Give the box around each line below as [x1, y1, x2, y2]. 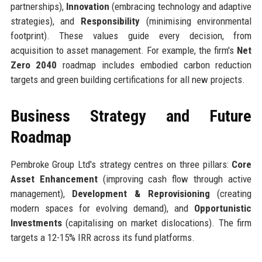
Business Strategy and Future [10, 106, 252, 126]
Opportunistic [194, 202, 252, 214]
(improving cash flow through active [97, 173, 252, 185]
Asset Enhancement [10, 173, 98, 185]
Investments [10, 216, 62, 229]
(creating [209, 187, 252, 199]
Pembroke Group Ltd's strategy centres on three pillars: [10, 158, 232, 170]
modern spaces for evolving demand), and [10, 202, 195, 214]
